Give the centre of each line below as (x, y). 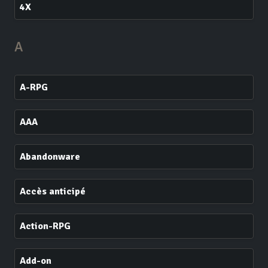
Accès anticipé (53, 191)
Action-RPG (45, 226)
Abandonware (50, 157)
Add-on (36, 261)
